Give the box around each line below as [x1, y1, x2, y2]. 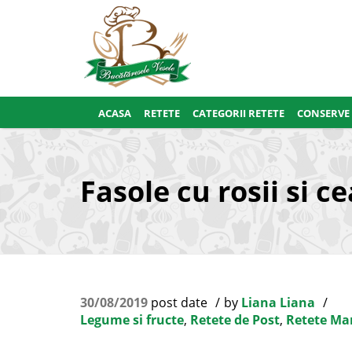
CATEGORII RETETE [192, 106, 284, 120]
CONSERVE [297, 106, 350, 120]
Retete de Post [190, 311, 280, 328]
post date [148, 294, 207, 311]
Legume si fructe [80, 311, 184, 328]
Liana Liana [241, 294, 315, 311]
